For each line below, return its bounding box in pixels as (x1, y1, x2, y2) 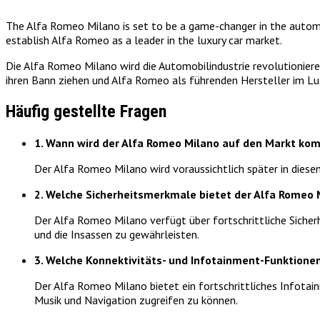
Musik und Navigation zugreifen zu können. (34, 293, 238, 308)
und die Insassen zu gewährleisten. (34, 227, 199, 242)
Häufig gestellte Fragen (6, 101, 166, 122)
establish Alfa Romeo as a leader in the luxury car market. (6, 33, 282, 48)
